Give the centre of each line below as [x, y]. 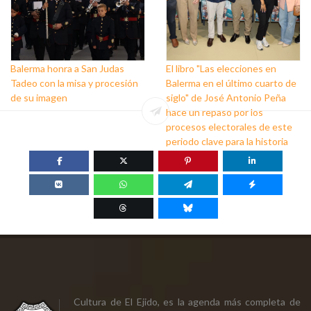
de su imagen [39, 97]
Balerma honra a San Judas [67, 68]
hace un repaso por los [215, 112]
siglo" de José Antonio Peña [226, 97]
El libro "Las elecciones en [221, 68]
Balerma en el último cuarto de [231, 83]
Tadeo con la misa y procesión [74, 83]
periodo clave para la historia [227, 141]
